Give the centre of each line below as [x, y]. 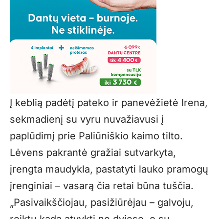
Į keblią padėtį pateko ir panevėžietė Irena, [109, 102]
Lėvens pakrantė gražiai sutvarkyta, [93, 152]
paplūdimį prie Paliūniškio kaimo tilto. [96, 136]
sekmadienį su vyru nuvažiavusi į [87, 119]
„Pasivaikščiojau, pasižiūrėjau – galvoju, [102, 202]
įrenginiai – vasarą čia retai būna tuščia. [102, 186]
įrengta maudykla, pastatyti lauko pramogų [109, 169]
